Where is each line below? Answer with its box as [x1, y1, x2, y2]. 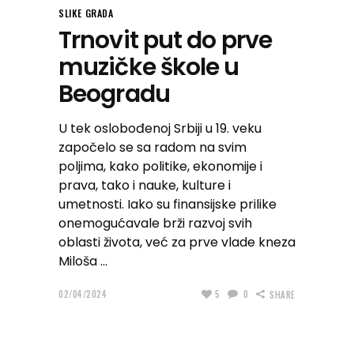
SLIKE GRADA [58, 6, 114, 20]
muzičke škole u [58, 50, 239, 84]
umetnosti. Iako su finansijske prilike [58, 194, 277, 213]
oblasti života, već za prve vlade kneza [58, 232, 296, 251]
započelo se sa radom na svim [58, 137, 247, 156]
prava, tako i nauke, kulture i [58, 175, 231, 194]
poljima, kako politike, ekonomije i [58, 156, 262, 175]
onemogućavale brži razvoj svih [58, 213, 252, 232]
